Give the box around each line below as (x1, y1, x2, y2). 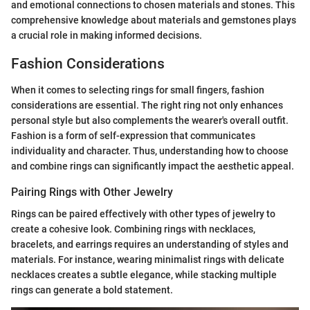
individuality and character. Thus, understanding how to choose (11, 145, 289, 156)
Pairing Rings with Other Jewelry (11, 185, 173, 199)
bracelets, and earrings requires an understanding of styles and (11, 239, 289, 250)
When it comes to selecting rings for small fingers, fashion (11, 84, 264, 95)
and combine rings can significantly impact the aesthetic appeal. (11, 161, 294, 172)
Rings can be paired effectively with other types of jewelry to (11, 208, 275, 220)
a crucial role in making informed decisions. (11, 29, 202, 41)
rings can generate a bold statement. (11, 284, 173, 296)
